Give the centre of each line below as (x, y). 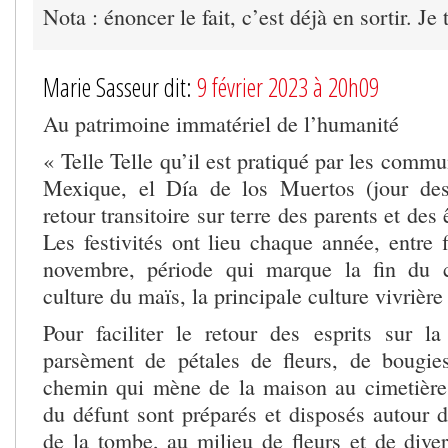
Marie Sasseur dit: (120, 87)
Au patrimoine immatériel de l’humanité (221, 124)
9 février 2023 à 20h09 (288, 87)
